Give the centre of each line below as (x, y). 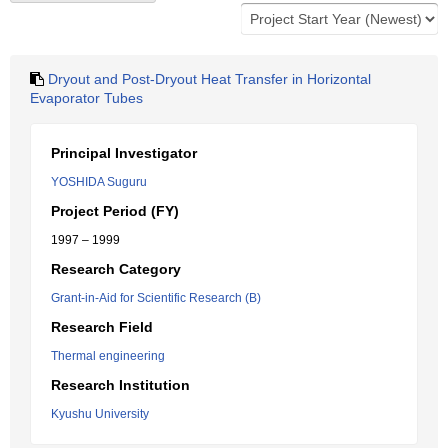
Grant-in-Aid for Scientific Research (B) (156, 298)
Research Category (116, 269)
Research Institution (120, 385)
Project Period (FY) (115, 211)
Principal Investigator (124, 153)
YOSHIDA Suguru (99, 182)
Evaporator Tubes (86, 98)
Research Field (102, 327)
